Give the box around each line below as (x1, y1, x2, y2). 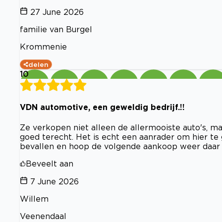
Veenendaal (20, 211, 66, 221)
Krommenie (20, 42, 67, 51)
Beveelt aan (26, 159, 73, 168)
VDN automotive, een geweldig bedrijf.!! (20, 103, 185, 112)
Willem (20, 194, 49, 203)
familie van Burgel (20, 25, 92, 34)
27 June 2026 (30, 7, 84, 16)
